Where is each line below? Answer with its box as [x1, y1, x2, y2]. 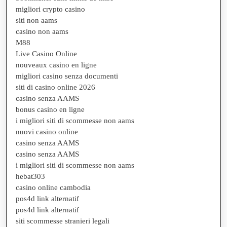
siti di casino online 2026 [16, 83, 95, 91]
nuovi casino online [16, 127, 78, 136]
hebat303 [16, 172, 45, 180]
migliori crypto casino [16, 5, 85, 13]
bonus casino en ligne [16, 105, 85, 113]
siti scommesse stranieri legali [16, 216, 109, 225]
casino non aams [16, 27, 68, 35]
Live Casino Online [16, 49, 77, 58]
